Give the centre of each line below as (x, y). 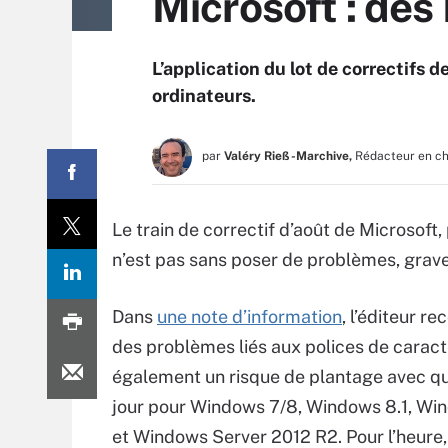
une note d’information (249, 316)
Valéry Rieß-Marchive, (288, 156)
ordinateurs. (204, 95)
